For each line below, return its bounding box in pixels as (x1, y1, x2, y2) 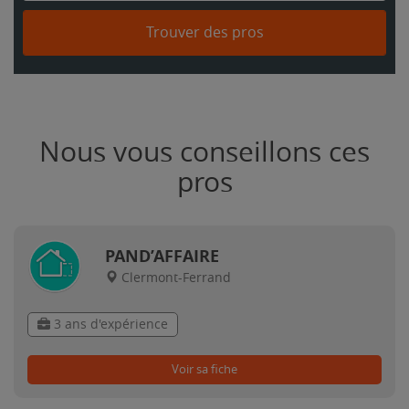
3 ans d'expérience (50, 317, 168, 332)
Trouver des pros (145, 24, 264, 41)
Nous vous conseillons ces (39, 136, 370, 169)
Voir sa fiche (172, 362, 237, 376)
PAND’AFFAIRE (105, 245, 219, 267)
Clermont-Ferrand (121, 270, 231, 286)
